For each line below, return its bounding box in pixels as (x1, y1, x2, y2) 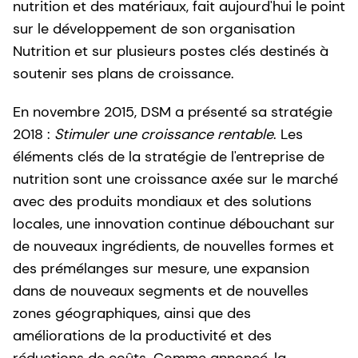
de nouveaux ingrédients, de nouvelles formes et (13, 236, 334, 256)
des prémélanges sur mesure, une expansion (13, 258, 309, 278)
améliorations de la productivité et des (13, 325, 272, 345)
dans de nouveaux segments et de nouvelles (13, 280, 308, 300)
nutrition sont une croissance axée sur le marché (13, 169, 338, 189)
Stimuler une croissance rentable (54, 124, 273, 144)
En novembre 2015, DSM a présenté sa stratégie (13, 101, 332, 121)
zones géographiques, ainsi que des (13, 303, 251, 323)
